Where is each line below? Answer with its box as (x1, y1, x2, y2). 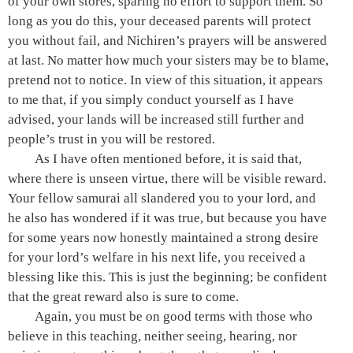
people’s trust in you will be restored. (8, 132, 215, 147)
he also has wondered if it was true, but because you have (8, 210, 327, 225)
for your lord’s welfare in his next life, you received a (8, 250, 306, 265)
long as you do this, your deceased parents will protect (8, 13, 311, 28)
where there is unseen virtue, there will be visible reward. (8, 171, 326, 186)
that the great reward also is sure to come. (8, 289, 239, 304)
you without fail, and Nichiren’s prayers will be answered (8, 33, 327, 48)
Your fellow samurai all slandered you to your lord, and (8, 191, 316, 206)
